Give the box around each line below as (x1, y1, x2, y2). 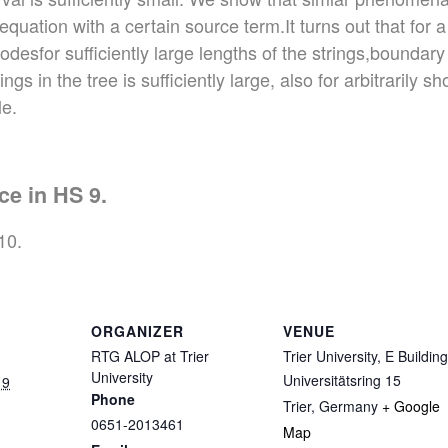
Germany (319, 396, 378, 417)
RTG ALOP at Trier (91, 346, 209, 367)
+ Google (382, 396, 440, 417)
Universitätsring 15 (283, 370, 401, 391)
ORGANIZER (91, 321, 184, 342)
